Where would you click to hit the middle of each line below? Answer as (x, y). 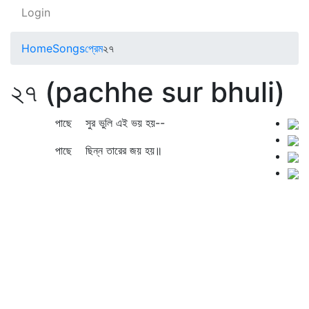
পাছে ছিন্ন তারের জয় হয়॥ (91, 150)
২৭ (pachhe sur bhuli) (148, 92)
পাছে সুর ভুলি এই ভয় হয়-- (93, 123)
